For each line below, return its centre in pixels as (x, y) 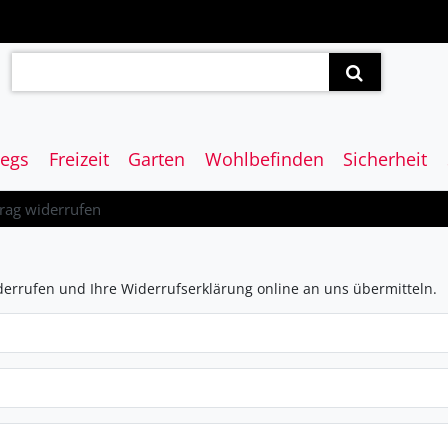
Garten (157, 158)
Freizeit (78, 158)
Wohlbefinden (264, 158)
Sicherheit (385, 158)
